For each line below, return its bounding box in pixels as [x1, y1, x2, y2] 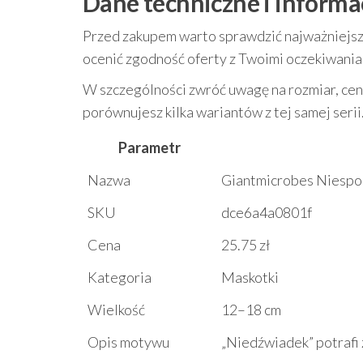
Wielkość [88, 301, 145, 318]
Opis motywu [88, 333, 169, 351]
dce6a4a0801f [221, 203, 312, 221]
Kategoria [88, 268, 152, 286]
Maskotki [221, 268, 279, 286]
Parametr [118, 139, 181, 156]
